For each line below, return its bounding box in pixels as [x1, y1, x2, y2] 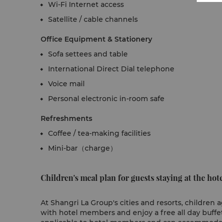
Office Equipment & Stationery [41, 35, 152, 44]
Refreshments [41, 114, 92, 123]
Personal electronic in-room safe [48, 94, 165, 103]
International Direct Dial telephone [48, 64, 174, 73]
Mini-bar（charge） [48, 144, 117, 153]
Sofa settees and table [48, 50, 128, 58]
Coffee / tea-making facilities [48, 129, 151, 138]
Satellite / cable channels [48, 15, 138, 24]
